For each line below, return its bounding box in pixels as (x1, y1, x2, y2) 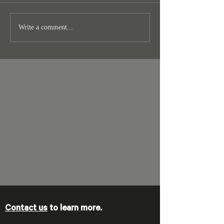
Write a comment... (18, 23, 73, 31)
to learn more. (47, 204, 102, 214)
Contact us (5, 204, 47, 214)
